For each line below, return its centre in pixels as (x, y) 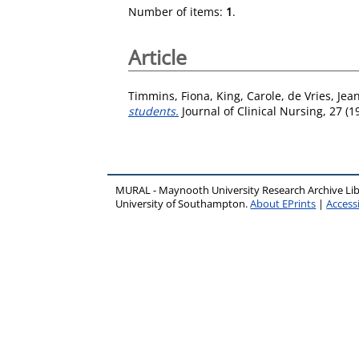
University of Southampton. (183, 204)
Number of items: (177, 12)
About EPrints (283, 204)
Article (157, 57)
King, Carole (249, 95)
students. (153, 111)
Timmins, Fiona (169, 95)
